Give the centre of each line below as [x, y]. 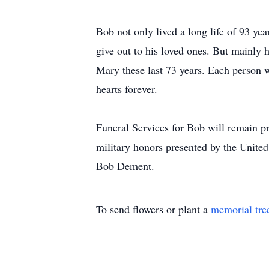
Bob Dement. [125, 166]
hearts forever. [127, 89]
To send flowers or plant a [153, 209]
